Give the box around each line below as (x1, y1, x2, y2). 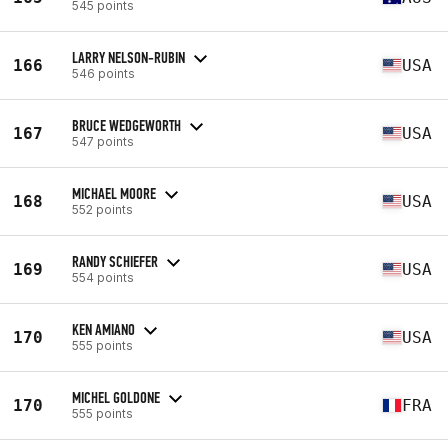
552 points (72, 201, 133, 217)
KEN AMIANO (72, 319, 135, 339)
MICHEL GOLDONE (72, 387, 160, 407)
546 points (72, 65, 135, 81)
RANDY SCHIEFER (72, 251, 158, 271)
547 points (72, 133, 134, 149)
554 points (72, 269, 134, 285)
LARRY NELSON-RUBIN (72, 47, 185, 67)
